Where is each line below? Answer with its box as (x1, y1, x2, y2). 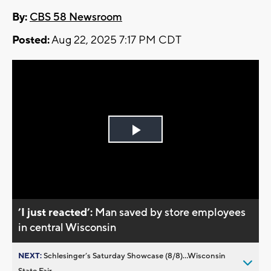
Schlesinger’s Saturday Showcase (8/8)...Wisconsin (44, 250, 226, 261)
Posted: (12, 33, 50, 48)
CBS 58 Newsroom (30, 10, 122, 25)
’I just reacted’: (18, 205, 96, 220)
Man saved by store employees (95, 205, 246, 220)
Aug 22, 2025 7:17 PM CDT (50, 33, 181, 48)
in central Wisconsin (18, 220, 117, 235)
